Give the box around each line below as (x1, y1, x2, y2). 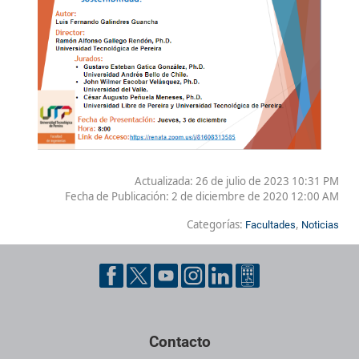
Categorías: (187, 216, 245, 232)
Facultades (245, 218, 296, 231)
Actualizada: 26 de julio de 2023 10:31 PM (135, 173, 339, 188)
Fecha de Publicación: (65, 188, 171, 204)
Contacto (148, 332, 211, 351)
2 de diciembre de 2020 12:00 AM (171, 188, 339, 204)
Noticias (301, 218, 339, 231)
